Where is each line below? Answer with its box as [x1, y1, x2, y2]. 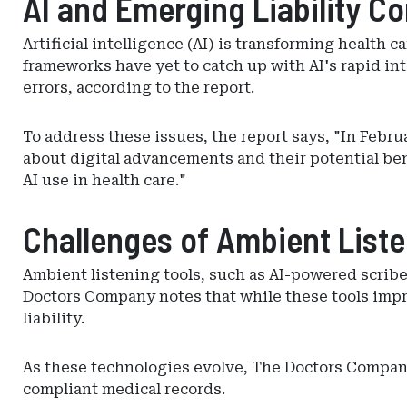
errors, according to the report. [23, 79, 254, 96]
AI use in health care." [23, 172, 186, 189]
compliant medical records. [23, 381, 225, 398]
